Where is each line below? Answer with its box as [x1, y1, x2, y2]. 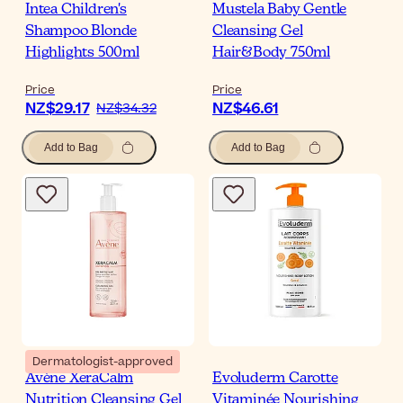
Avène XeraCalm [25, 372, 134, 387]
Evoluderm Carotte [212, 372, 338, 387]
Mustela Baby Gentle [212, 3, 347, 18]
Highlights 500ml [25, 46, 139, 61]
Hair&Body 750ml [212, 46, 331, 61]
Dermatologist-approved [32, 354, 173, 371]
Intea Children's [25, 3, 127, 18]
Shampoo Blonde [25, 24, 138, 40]
